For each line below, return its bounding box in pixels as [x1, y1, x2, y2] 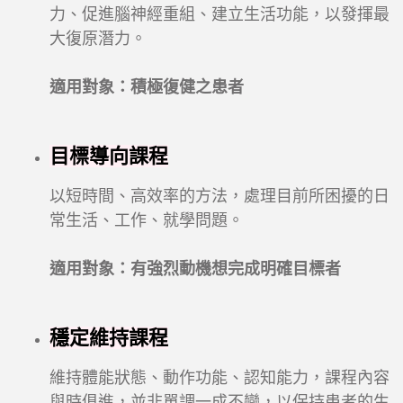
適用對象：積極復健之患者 [49, 78, 244, 97]
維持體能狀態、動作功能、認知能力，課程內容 [49, 369, 390, 388]
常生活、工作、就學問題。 [49, 211, 244, 230]
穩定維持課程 [49, 327, 168, 350]
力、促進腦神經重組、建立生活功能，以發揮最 [49, 5, 390, 24]
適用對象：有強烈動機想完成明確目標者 [49, 260, 341, 279]
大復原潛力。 [49, 30, 147, 49]
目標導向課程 [49, 145, 168, 168]
